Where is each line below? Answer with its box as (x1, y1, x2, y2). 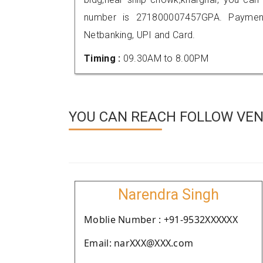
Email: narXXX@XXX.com (84, 237, 194, 249)
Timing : (84, 53, 123, 64)
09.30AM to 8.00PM (123, 53, 208, 64)
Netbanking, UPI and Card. (84, 29, 195, 41)
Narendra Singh (118, 186, 219, 203)
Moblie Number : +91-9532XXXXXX (84, 213, 238, 226)
